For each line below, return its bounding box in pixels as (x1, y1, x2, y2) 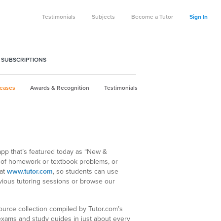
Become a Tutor (131, 13, 173, 20)
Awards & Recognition (30, 84, 89, 91)
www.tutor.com (7, 167, 53, 176)
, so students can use (53, 167, 118, 176)
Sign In (189, 13, 208, 20)
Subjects (92, 13, 115, 20)
